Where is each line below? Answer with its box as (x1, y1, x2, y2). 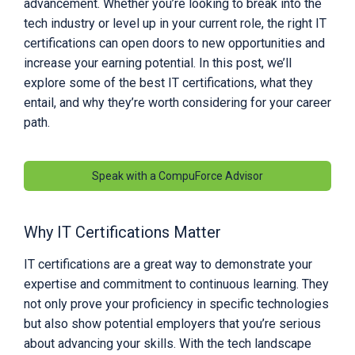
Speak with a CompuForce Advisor (92, 170, 263, 183)
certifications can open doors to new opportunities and (24, 36, 325, 52)
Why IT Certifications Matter (24, 223, 221, 242)
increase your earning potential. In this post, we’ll (24, 55, 292, 71)
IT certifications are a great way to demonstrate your (24, 257, 312, 273)
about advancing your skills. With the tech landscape (24, 336, 311, 352)
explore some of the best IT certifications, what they (24, 75, 313, 91)
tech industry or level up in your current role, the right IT (24, 16, 326, 32)
